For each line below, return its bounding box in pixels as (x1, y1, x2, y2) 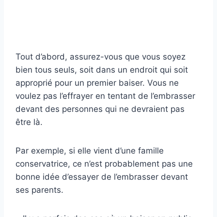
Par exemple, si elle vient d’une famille (15, 145, 164, 155)
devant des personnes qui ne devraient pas (15, 104, 185, 114)
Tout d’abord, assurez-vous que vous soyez (15, 51, 186, 62)
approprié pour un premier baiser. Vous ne (15, 77, 179, 88)
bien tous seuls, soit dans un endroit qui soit (15, 64, 188, 75)
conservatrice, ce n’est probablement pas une (15, 158, 193, 169)
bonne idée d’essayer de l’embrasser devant (15, 171, 188, 182)
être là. (15, 117, 43, 127)
